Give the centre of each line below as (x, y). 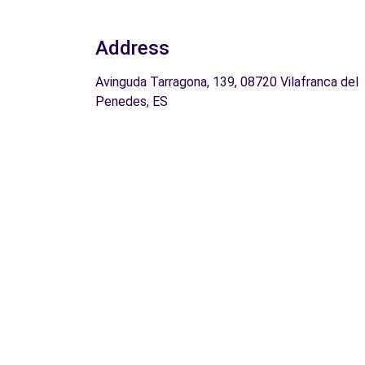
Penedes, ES (132, 101)
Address (132, 48)
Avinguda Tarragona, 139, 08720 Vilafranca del (227, 81)
